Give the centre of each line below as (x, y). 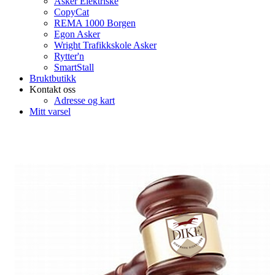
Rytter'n (69, 56)
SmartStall (74, 67)
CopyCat (72, 12)
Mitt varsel (50, 111)
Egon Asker (77, 34)
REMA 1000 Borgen (95, 23)
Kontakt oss (52, 89)
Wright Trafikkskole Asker (105, 45)
